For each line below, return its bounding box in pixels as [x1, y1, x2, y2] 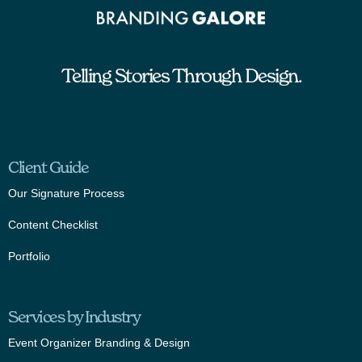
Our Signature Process [8, 187, 124, 200]
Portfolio [8, 250, 50, 263]
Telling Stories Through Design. [61, 65, 301, 88]
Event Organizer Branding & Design [8, 336, 190, 350]
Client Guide [8, 157, 88, 179]
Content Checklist [8, 218, 98, 232]
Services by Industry [8, 306, 140, 328]
